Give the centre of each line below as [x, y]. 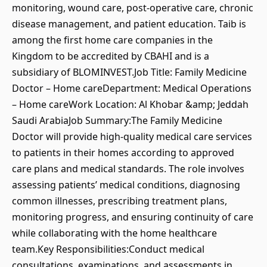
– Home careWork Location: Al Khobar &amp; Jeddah [130, 104]
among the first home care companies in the [112, 40]
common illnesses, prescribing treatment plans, [119, 201]
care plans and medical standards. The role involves [128, 169]
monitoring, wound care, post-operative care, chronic [133, 8]
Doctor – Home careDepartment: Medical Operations [132, 88]
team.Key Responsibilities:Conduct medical [108, 249]
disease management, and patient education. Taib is [129, 24]
